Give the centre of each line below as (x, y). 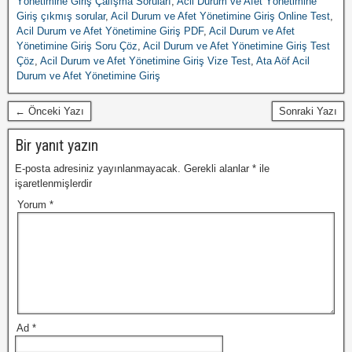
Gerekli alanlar (218, 169)
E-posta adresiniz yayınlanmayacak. (98, 169)
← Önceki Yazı (49, 111)
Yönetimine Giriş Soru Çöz (77, 46)
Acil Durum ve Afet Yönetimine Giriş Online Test (220, 16)
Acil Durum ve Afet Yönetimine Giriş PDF (110, 31)
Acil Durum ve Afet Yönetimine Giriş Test (236, 46)
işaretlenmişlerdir (53, 183)
